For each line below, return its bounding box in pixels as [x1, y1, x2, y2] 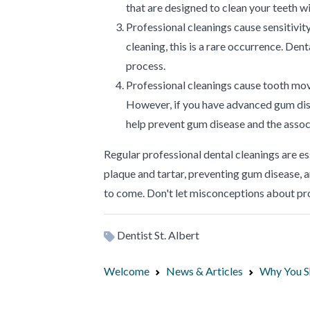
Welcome [104, 264, 149, 277]
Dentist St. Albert [115, 228, 199, 241]
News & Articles [166, 264, 243, 277]
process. [126, 59, 165, 72]
